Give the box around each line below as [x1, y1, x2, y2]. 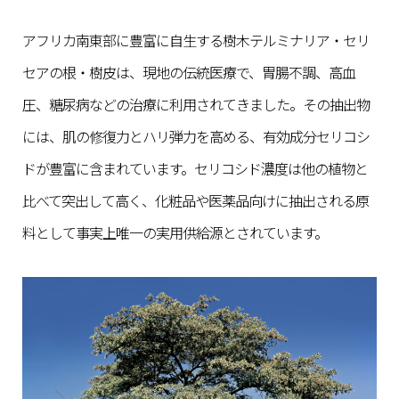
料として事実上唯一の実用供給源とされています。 [22, 222, 328, 244]
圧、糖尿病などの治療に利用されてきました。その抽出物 [22, 94, 370, 116]
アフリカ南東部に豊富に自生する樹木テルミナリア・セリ [22, 29, 370, 52]
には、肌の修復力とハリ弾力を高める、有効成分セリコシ [22, 126, 370, 148]
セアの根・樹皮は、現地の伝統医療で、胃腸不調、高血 [22, 61, 355, 84]
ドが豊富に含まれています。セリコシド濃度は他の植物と [22, 158, 368, 180]
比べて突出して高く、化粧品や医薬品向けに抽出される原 [22, 190, 369, 212]
